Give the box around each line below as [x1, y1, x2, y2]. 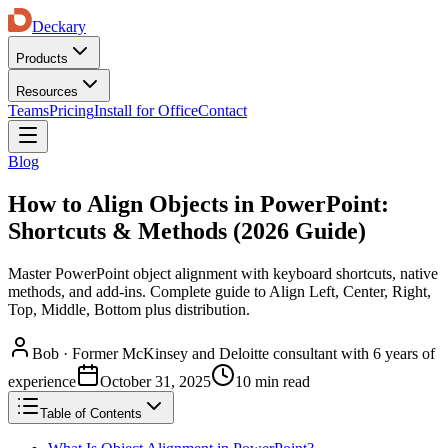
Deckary [32, 18, 86, 35]
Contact [198, 102, 247, 119]
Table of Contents [40, 405, 142, 421]
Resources [16, 84, 78, 99]
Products [16, 51, 68, 66]
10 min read [235, 372, 310, 390]
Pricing [49, 102, 94, 119]
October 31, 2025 [100, 372, 211, 390]
